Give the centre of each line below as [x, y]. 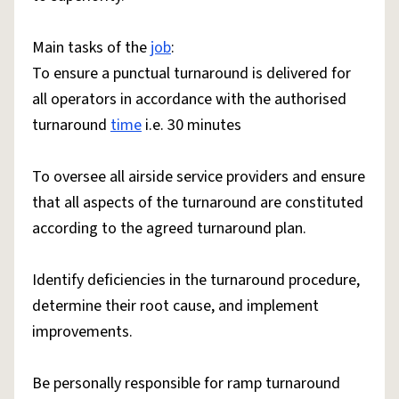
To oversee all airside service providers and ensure [199, 177]
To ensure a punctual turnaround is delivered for [191, 73]
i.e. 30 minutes [191, 125]
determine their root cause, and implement [175, 306]
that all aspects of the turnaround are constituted [198, 203]
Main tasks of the [91, 48]
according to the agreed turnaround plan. [169, 228]
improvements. [82, 332]
